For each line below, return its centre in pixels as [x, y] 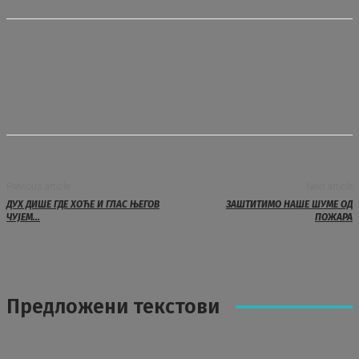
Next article [329, 187]
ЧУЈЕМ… [23, 217]
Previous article [38, 187]
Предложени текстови [113, 307]
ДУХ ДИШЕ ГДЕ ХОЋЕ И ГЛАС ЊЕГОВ [83, 204]
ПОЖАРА [333, 217]
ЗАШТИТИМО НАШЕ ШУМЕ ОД [289, 204]
